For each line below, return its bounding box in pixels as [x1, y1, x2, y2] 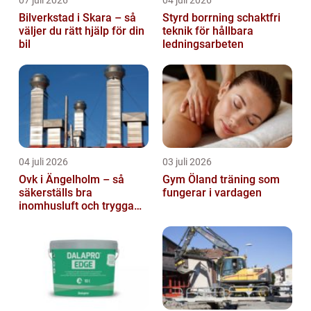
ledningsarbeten [162, 37, 244, 51]
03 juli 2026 [162, 155, 212, 167]
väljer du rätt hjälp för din [19, 24, 144, 37]
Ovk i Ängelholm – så [19, 172, 124, 186]
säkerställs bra [19, 185, 92, 199]
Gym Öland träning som [162, 172, 220, 186]
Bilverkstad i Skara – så [19, 10, 136, 24]
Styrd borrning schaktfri [162, 10, 237, 24]
